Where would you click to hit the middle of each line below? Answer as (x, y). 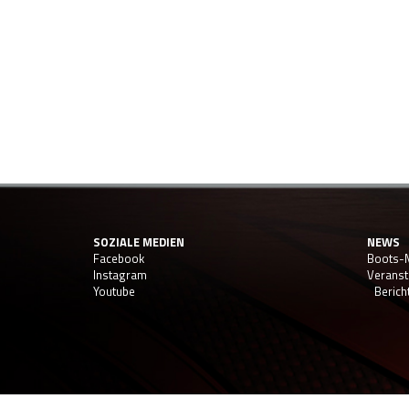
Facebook (119, 258)
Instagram (120, 275)
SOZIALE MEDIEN (139, 242)
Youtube (114, 291)
